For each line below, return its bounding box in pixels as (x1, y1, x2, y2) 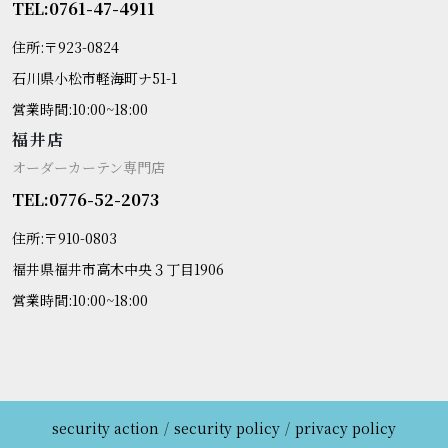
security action (52, 417, 159, 438)
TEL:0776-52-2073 (12, 187, 159, 211)
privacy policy (295, 417, 396, 438)
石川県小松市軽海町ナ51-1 (12, 67, 177, 88)
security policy (174, 417, 280, 438)
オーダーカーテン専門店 (12, 156, 165, 177)
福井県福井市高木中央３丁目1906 (12, 258, 224, 279)
